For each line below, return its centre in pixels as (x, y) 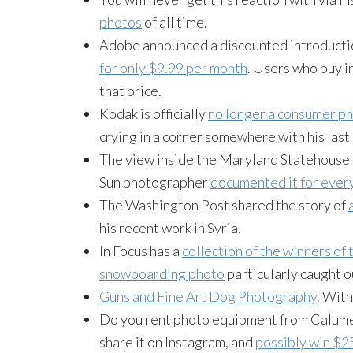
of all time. (175, 22)
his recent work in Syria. (170, 227)
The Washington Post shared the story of (224, 204)
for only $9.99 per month (173, 67)
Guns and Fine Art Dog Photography (208, 296)
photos (121, 22)
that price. (130, 90)
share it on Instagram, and (177, 342)
